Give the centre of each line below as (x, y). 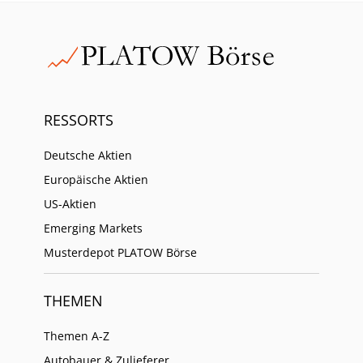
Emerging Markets (93, 228)
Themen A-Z (77, 336)
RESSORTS (79, 120)
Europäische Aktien (96, 180)
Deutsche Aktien (88, 156)
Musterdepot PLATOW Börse (120, 253)
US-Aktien (70, 204)
